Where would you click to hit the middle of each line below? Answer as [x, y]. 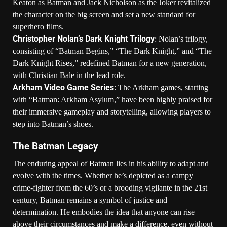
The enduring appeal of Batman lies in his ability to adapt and [111, 163]
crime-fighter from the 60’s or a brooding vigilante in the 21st [110, 187]
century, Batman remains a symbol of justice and [90, 200]
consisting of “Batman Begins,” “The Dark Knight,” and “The [112, 51]
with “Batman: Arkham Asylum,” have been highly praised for [112, 99]
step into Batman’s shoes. [53, 124]
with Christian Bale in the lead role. [69, 75]
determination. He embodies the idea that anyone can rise [104, 212]
